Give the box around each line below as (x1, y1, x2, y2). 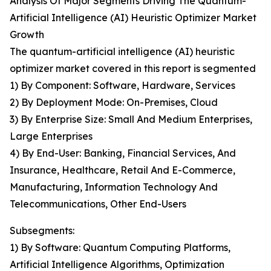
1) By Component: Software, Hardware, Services (10, 79, 235, 92)
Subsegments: (10, 224, 74, 237)
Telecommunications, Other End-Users (10, 198, 186, 211)
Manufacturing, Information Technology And (10, 181, 218, 194)
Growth (10, 28, 44, 41)
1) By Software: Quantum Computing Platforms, (10, 241, 230, 254)
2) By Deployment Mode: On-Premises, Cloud (10, 96, 218, 109)
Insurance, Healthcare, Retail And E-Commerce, (10, 164, 235, 177)
